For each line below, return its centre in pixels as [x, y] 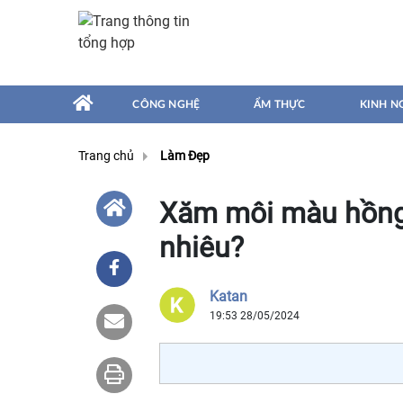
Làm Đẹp [185, 156]
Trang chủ [106, 156]
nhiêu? [201, 247]
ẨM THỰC [280, 104]
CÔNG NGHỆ [166, 104]
